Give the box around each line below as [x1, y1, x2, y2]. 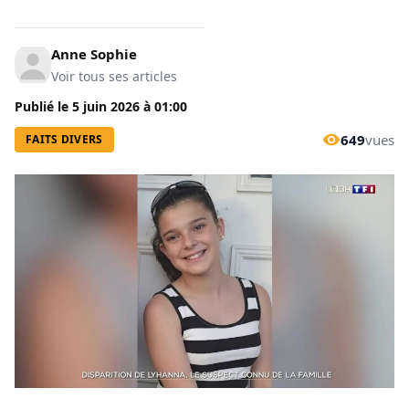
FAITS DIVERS [26, 131, 103, 147]
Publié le [15, 98, 72, 115]
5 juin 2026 [72, 98, 140, 115]
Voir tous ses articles [51, 68, 177, 85]
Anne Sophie [51, 45, 137, 63]
